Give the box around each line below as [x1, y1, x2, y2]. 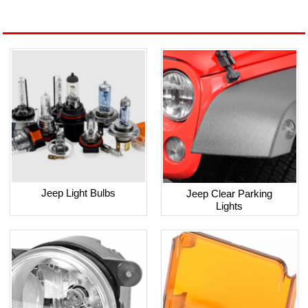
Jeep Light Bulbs [41, 187, 116, 199]
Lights [216, 200, 243, 212]
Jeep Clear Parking [186, 188, 273, 200]
